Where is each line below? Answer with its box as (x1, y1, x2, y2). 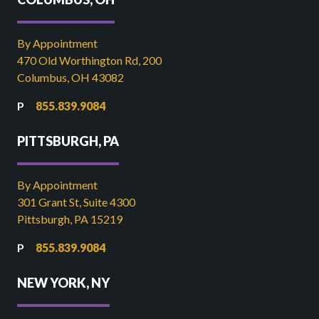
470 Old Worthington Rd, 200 (17, 53, 162, 67)
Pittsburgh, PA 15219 (17, 212, 122, 226)
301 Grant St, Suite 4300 (17, 195, 135, 209)
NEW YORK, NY (17, 275, 110, 291)
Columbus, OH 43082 (17, 70, 124, 84)
